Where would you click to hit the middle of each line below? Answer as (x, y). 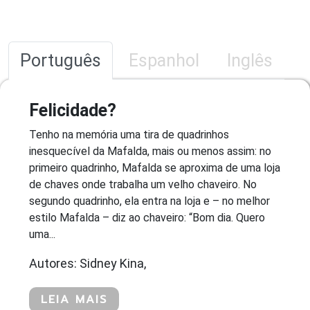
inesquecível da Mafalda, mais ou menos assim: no (150, 151)
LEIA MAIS (74, 299)
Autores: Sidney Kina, (88, 263)
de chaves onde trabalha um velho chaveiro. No (143, 184)
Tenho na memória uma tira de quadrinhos (129, 134)
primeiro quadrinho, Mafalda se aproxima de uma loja (155, 167)
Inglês (250, 60)
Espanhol (164, 60)
